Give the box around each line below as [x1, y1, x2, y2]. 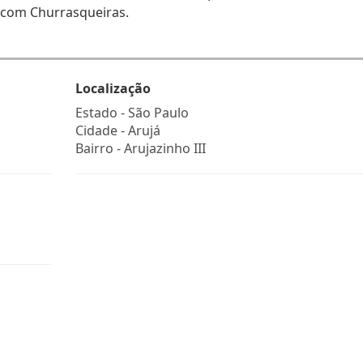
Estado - [75, 104, 128, 122]
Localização [75, 79, 151, 97]
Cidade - [75, 122, 128, 139]
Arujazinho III [123, 139, 206, 157]
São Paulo [127, 104, 189, 122]
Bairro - [75, 139, 124, 157]
